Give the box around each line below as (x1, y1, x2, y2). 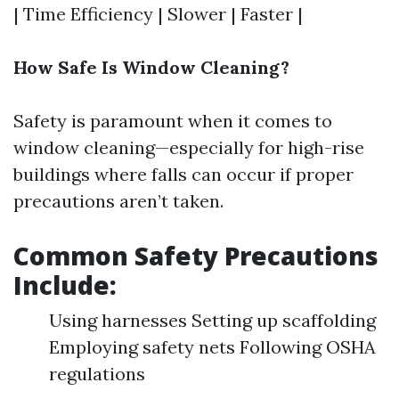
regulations (49, 362, 145, 385)
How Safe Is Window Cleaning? (13, 56, 289, 78)
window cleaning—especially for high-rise (13, 136, 364, 159)
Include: (13, 268, 117, 302)
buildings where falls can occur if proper (13, 163, 354, 185)
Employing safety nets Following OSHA (49, 336, 376, 358)
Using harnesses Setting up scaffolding (49, 309, 376, 331)
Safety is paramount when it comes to (13, 110, 332, 132)
